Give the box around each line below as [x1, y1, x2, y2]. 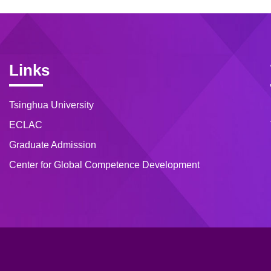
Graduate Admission [9, 139, 96, 150]
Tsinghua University [9, 99, 94, 110]
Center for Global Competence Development [9, 159, 200, 170]
